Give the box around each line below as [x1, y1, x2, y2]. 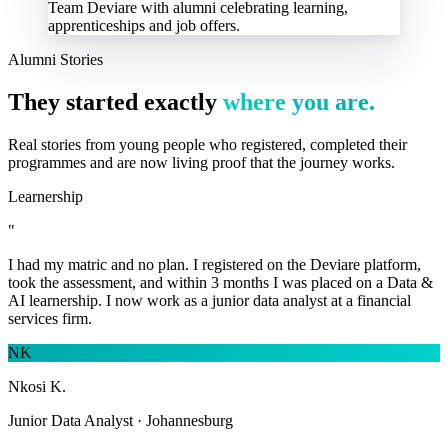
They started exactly [8, 88, 223, 115]
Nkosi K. [8, 377, 66, 395]
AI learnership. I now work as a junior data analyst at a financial [8, 291, 411, 309]
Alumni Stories [8, 50, 103, 68]
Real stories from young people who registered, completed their [8, 135, 407, 153]
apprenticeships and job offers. [48, 16, 240, 34]
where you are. [223, 88, 375, 115]
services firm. [8, 309, 92, 327]
